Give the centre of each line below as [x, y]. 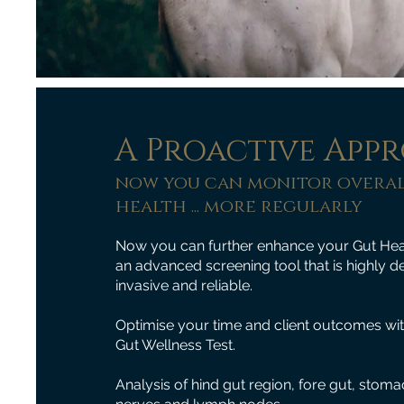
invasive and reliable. [184, 286]
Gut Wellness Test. [175, 345]
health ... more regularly [239, 207]
